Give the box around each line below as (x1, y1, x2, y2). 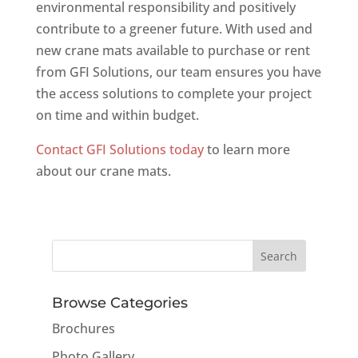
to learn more (203, 141, 290, 158)
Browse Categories (51, 294, 188, 312)
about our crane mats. (35, 162, 171, 180)
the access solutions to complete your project (35, 85, 312, 102)
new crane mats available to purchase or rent (35, 42, 310, 59)
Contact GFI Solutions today (35, 141, 204, 158)
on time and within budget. (35, 106, 199, 124)
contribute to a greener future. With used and (35, 20, 312, 38)
